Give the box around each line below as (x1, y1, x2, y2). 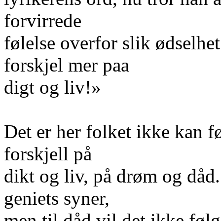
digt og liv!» (4, 76, 101, 98)
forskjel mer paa (4, 54, 129, 75)
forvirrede (4, 10, 81, 31)
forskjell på (4, 143, 92, 164)
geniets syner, (4, 187, 110, 209)
